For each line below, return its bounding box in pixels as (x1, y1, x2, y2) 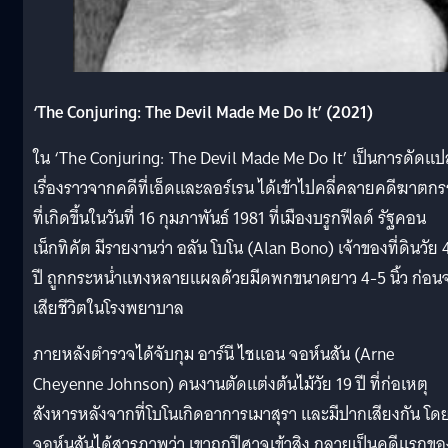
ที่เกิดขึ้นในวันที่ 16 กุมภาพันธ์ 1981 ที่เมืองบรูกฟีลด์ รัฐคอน (33, 203, 426, 233)
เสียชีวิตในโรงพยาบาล (33, 293, 188, 323)
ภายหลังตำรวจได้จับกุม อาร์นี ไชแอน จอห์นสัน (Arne (33, 339, 394, 369)
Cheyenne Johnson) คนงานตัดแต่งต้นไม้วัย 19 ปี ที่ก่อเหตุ (33, 369, 428, 399)
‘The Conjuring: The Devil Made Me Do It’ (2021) (33, 97, 373, 127)
